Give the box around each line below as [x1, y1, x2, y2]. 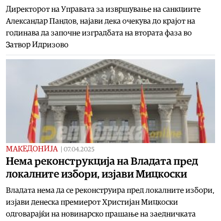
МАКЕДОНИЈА [6, 145, 58, 153]
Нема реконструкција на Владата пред [6, 155, 198, 167]
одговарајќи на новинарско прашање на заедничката [6, 210, 196, 218]
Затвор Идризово [6, 40, 69, 49]
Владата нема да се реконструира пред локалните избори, [6, 186, 215, 194]
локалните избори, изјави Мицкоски [6, 168, 187, 180]
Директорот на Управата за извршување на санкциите [6, 5, 201, 13]
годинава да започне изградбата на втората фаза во [6, 29, 192, 37]
